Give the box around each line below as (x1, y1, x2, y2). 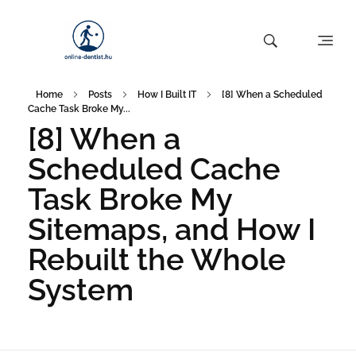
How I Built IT (137, 89, 196, 101)
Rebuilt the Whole (28, 242, 286, 278)
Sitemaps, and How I (28, 211, 315, 248)
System (28, 272, 133, 308)
